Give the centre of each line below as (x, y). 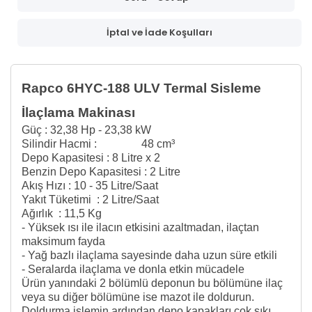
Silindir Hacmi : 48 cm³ (98, 143)
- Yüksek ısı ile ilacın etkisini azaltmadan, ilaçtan (140, 227)
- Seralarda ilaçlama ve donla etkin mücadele (133, 269)
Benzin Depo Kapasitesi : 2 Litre (101, 171)
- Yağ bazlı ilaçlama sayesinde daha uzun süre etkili (149, 255)
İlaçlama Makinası (78, 112)
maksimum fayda (63, 241)
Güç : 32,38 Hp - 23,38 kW (95, 130)
